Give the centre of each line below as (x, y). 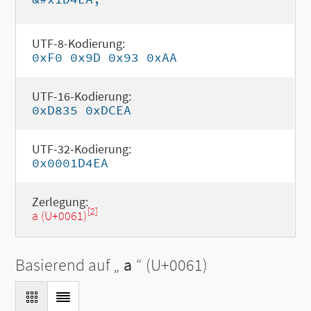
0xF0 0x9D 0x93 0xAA (104, 57)
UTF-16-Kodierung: (81, 96)
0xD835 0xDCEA (81, 110)
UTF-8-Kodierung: (78, 43)
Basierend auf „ (68, 265)
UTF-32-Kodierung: (81, 149)
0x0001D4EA (70, 163)
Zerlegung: (60, 202)
